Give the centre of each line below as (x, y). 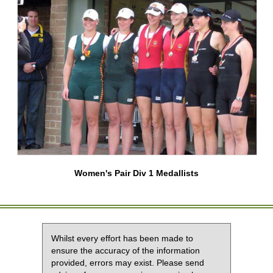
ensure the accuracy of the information (126, 251)
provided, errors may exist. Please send (128, 263)
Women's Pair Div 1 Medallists (136, 173)
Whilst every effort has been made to (122, 239)
